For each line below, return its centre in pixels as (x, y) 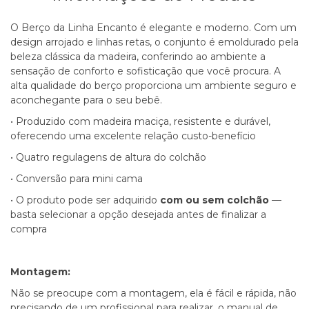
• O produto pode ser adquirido (85, 200)
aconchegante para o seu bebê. (86, 100)
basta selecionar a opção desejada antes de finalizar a (138, 214)
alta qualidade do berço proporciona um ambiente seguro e (153, 85)
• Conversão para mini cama (77, 178)
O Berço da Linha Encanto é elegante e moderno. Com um (153, 27)
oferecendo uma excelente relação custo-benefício (133, 136)
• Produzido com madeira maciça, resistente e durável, (140, 121)
